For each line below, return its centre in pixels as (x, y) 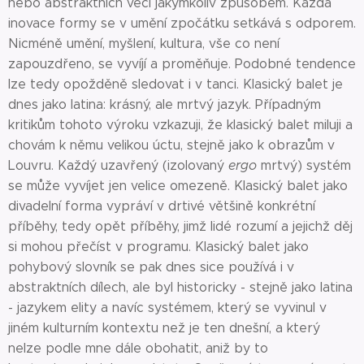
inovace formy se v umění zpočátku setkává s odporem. (182, 23)
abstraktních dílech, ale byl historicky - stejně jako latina (180, 287)
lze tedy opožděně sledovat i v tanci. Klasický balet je (175, 84)
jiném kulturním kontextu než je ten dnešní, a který (164, 328)
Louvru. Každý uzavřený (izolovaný (118, 165)
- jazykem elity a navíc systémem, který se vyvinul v (167, 308)
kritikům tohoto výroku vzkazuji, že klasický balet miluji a (180, 125)
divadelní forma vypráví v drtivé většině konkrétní (162, 206)
